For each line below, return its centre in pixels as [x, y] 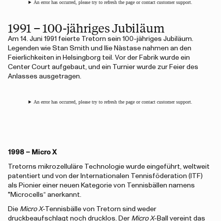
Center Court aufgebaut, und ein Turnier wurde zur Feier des [103, 67]
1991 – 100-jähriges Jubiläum [86, 28]
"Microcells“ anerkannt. [45, 195]
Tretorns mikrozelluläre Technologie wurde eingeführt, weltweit [109, 167]
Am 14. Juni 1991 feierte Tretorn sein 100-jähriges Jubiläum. [101, 39]
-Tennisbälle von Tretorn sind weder [99, 209]
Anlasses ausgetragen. [45, 76]
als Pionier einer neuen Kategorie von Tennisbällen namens [101, 185]
